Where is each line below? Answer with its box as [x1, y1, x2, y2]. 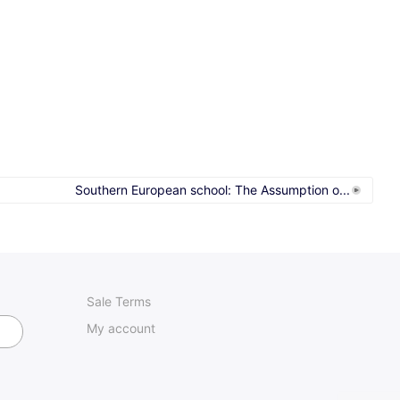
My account [87, 320, 155, 336]
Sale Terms [87, 293, 151, 309]
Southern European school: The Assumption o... [75, 181, 350, 197]
